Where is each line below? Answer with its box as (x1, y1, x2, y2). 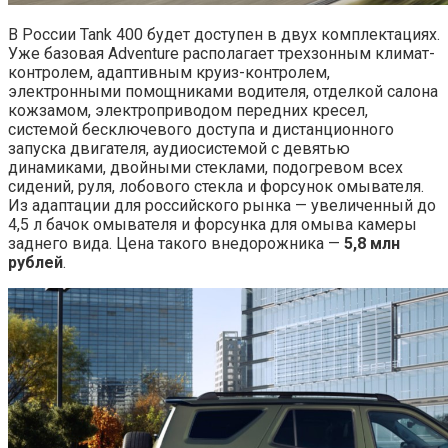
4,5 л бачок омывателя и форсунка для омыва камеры (8, 215, 417, 235)
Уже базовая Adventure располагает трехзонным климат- (8, 44, 435, 64)
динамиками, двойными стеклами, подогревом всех (8, 158, 403, 178)
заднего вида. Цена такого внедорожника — (8, 234, 344, 254)
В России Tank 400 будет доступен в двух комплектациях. (8, 25, 440, 45)
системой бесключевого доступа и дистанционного (8, 120, 394, 140)
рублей (8, 253, 63, 273)
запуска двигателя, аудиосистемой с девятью (8, 139, 350, 159)
